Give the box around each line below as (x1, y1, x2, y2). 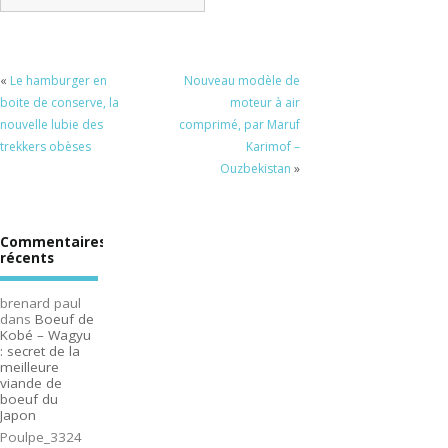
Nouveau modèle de (183, 72, 300, 90)
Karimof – (245, 138, 300, 156)
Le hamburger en (10, 72, 107, 90)
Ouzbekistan (219, 160, 291, 178)
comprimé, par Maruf (178, 116, 300, 134)
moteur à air (229, 94, 300, 112)
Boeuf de (35, 309, 94, 328)
